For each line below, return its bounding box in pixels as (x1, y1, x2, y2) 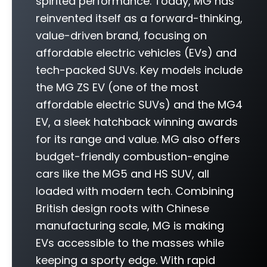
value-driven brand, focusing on (36, 28, 207, 43)
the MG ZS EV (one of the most (36, 80, 198, 95)
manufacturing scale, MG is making (36, 218, 224, 233)
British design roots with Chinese (36, 201, 209, 216)
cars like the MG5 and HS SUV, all (36, 166, 209, 181)
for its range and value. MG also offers (36, 132, 240, 147)
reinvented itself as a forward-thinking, (36, 11, 243, 26)
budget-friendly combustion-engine (36, 149, 229, 164)
